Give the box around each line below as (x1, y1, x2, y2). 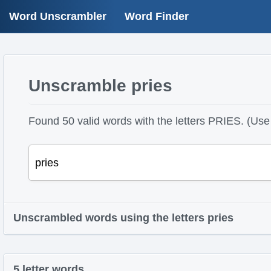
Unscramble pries (28, 76, 172, 95)
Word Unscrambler (9, 10, 106, 22)
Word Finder (125, 10, 189, 22)
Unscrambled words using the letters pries (13, 212, 233, 224)
